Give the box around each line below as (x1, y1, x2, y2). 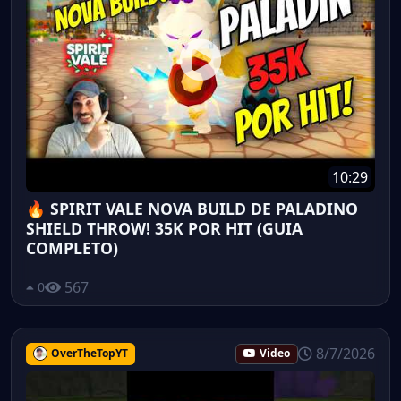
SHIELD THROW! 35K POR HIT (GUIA (26, 217, 303, 239)
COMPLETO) (26, 236, 118, 259)
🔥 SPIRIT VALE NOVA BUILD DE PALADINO (26, 197, 358, 219)
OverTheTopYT (50, 345, 128, 361)
